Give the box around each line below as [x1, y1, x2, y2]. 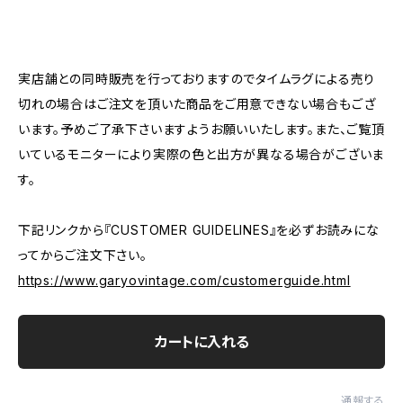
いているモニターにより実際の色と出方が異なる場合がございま [18, 147, 385, 162]
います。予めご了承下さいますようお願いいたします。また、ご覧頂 [18, 121, 385, 137]
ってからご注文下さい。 [18, 247, 148, 263]
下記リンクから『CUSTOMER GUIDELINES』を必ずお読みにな [18, 222, 380, 237]
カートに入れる [154, 333, 249, 351]
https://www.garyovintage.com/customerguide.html [18, 273, 351, 288]
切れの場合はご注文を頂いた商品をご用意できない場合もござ [18, 96, 376, 112]
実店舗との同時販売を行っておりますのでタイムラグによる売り [18, 71, 376, 86]
